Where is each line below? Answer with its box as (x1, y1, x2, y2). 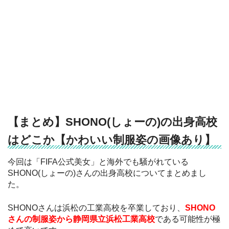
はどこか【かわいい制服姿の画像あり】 (8, 133, 216, 146)
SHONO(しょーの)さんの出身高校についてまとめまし (8, 169, 207, 178)
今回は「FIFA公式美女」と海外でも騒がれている (8, 157, 189, 167)
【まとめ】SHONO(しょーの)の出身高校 (8, 115, 217, 128)
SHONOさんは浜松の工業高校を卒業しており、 (8, 203, 185, 213)
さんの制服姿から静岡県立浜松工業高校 (8, 215, 155, 224)
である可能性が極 (155, 215, 220, 224)
